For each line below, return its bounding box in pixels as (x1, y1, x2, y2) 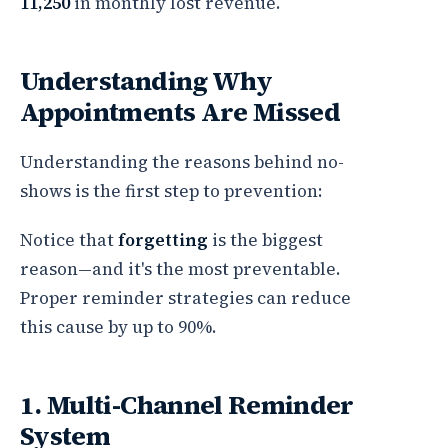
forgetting (118, 228, 208, 252)
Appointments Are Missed (20, 94, 341, 130)
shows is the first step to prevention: (20, 179, 323, 203)
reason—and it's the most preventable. (20, 257, 341, 281)
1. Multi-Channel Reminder (20, 387, 354, 423)
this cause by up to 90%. (20, 315, 217, 339)
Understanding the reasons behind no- (20, 150, 344, 174)
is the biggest (208, 228, 323, 252)
